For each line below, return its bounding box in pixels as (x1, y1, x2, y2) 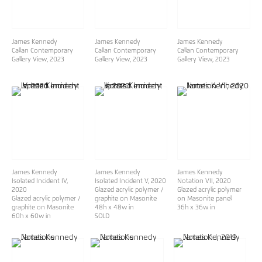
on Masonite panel (177, 195, 232, 202)
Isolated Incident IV (12, 178, 67, 185)
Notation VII (177, 178, 213, 185)
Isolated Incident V (94, 178, 148, 185)
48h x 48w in (94, 204, 134, 211)
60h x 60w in (12, 213, 51, 220)
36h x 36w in (177, 204, 216, 211)
